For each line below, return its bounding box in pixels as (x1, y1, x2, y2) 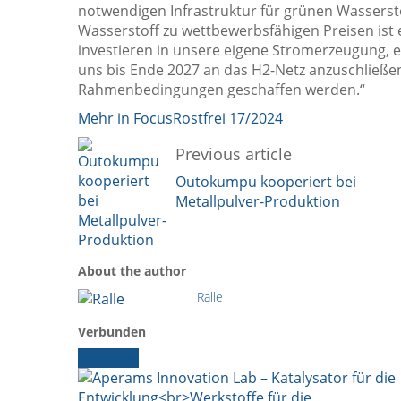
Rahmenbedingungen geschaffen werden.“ (78, 79, 365, 99)
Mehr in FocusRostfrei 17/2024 (78, 107, 283, 128)
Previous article (175, 142, 292, 165)
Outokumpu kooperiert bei (175, 171, 356, 192)
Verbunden (78, 322, 146, 340)
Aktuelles (78, 347, 139, 368)
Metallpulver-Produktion (175, 191, 340, 211)
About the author (78, 261, 186, 279)
